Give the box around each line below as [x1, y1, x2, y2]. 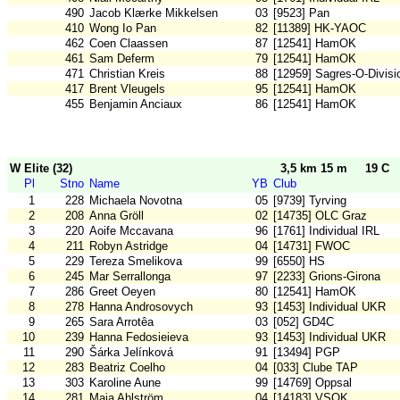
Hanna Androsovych [89, 300, 193, 314]
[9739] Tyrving [273, 194, 346, 208]
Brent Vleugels [89, 82, 165, 96]
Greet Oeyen [89, 285, 155, 299]
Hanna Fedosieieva [89, 330, 188, 345]
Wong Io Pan [89, 21, 156, 36]
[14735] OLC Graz [273, 209, 367, 223]
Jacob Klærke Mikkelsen [89, 6, 218, 21]
